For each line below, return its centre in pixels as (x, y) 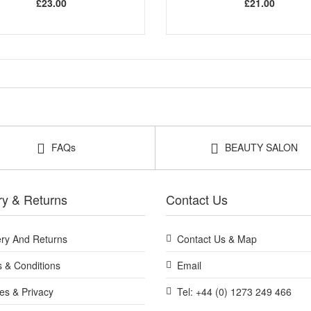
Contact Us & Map (217, 238)
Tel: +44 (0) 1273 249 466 (234, 291)
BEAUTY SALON (260, 147)
